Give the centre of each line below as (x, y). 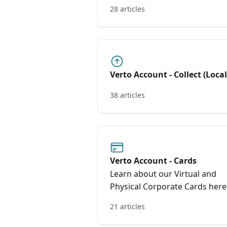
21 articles (127, 206)
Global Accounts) (144, 87)
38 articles (127, 95)
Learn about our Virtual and (163, 174)
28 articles (127, 9)
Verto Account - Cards (153, 161)
